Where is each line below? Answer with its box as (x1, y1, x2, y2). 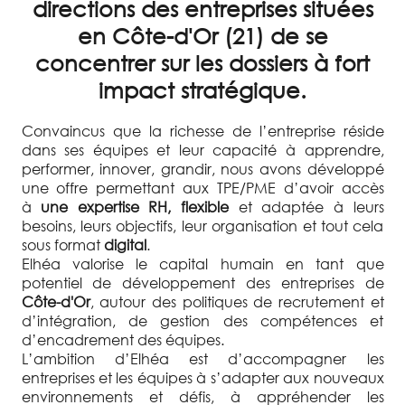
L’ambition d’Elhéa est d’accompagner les (21, 348, 384, 368)
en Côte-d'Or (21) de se (77, 22, 328, 49)
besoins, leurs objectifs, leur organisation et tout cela (21, 215, 384, 235)
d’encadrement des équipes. (21, 329, 224, 349)
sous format (21, 234, 104, 254)
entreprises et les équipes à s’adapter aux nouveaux (21, 367, 384, 387)
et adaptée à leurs (229, 196, 384, 216)
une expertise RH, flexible (41, 196, 229, 216)
